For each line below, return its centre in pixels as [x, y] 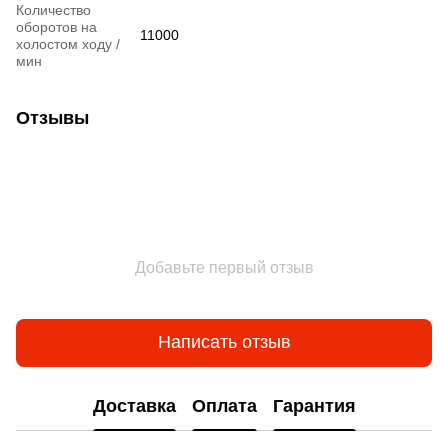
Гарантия [314, 406]
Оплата [224, 406]
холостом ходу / [68, 43]
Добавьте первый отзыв [224, 267]
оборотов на [56, 26]
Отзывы [52, 117]
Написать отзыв [224, 342]
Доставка [134, 406]
